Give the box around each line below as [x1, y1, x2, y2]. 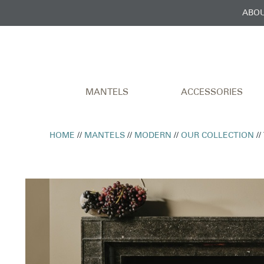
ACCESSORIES [181, 88, 243, 97]
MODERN [134, 131, 172, 140]
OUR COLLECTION [181, 131, 255, 140]
